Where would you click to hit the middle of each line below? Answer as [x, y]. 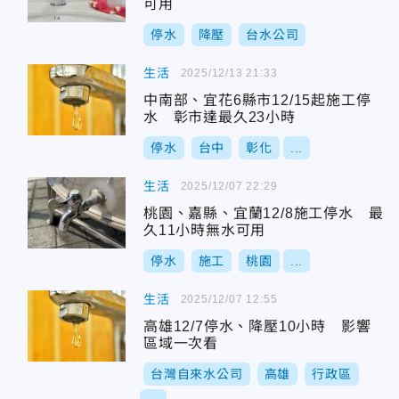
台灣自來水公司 [197, 374]
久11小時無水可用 [205, 230]
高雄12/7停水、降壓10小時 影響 [257, 326]
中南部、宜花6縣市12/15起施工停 [257, 100]
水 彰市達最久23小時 [220, 117]
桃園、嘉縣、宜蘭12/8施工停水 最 [264, 213]
